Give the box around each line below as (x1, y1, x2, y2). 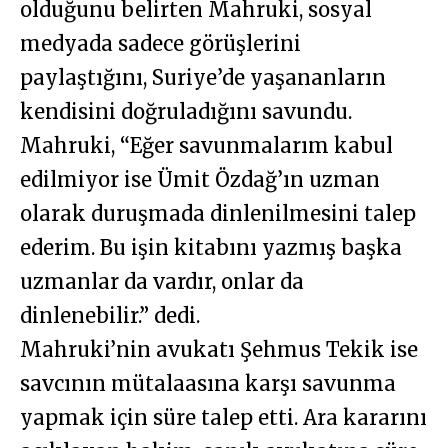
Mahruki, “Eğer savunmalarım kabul (20, 133, 393, 159)
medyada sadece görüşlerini (20, 31, 301, 57)
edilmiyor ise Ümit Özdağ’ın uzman (20, 167, 380, 193)
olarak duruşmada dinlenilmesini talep (20, 201, 416, 227)
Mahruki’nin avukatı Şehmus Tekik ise (20, 337, 418, 363)
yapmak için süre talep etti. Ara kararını (20, 405, 427, 431)
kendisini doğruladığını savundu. (20, 99, 352, 125)
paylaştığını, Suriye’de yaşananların (20, 65, 386, 91)
